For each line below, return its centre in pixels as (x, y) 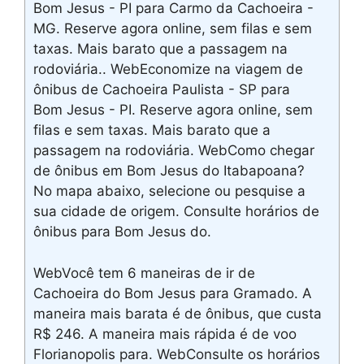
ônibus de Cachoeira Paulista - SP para (162, 90)
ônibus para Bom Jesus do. (122, 232)
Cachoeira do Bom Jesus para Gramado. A (173, 293)
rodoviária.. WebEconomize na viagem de (168, 69)
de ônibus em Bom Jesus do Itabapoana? (169, 171)
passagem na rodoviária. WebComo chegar (174, 151)
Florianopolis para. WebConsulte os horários (177, 354)
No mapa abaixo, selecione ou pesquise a (169, 191)
